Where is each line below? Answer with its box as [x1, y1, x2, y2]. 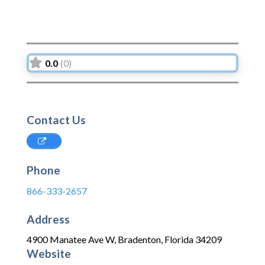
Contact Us [27, 113, 86, 127]
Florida [164, 234, 193, 245]
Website [27, 247, 71, 261]
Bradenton [118, 234, 161, 245]
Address [27, 212, 70, 226]
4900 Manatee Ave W [27, 234, 114, 245]
